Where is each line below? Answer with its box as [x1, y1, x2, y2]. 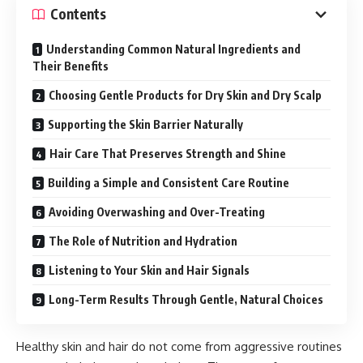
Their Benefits [32, 58, 109, 73]
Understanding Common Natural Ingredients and [46, 41, 301, 56]
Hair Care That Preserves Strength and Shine [49, 146, 286, 160]
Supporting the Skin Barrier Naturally [48, 117, 243, 131]
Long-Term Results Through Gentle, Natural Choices [49, 292, 323, 306]
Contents [50, 5, 106, 23]
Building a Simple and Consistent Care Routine [48, 175, 289, 190]
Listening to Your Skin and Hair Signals [49, 263, 250, 277]
